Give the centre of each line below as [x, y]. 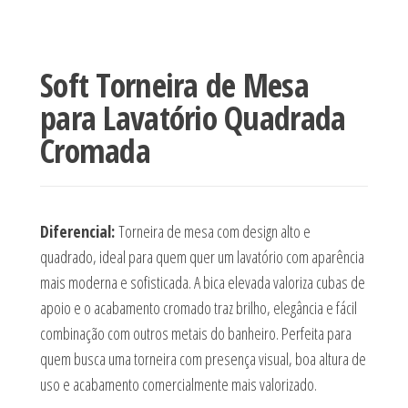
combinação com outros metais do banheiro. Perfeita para [195, 333]
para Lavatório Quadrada [193, 118]
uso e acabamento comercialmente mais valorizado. [178, 384]
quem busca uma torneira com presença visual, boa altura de [203, 359]
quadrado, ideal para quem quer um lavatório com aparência [202, 257]
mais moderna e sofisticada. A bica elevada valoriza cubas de [202, 282]
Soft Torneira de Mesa [174, 85]
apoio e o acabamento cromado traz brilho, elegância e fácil [198, 308]
